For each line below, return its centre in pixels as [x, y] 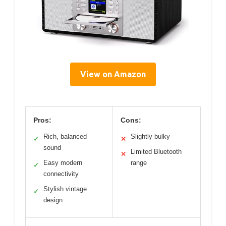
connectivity [61, 174]
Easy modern [63, 162]
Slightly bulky [150, 136]
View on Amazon [113, 74]
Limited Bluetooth [156, 151]
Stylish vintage [65, 189]
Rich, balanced [65, 136]
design [53, 200]
